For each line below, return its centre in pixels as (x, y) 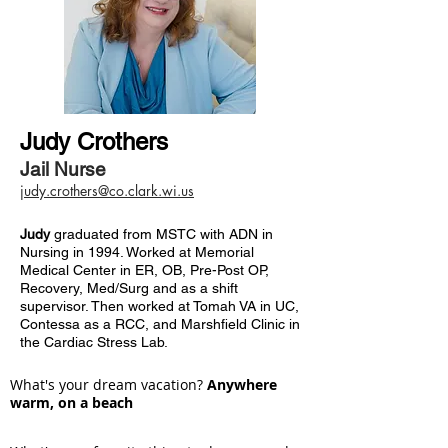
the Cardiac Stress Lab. (94, 342)
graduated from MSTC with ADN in (163, 234)
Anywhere (242, 384)
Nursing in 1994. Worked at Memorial (137, 252)
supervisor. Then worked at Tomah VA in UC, (159, 306)
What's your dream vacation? (108, 384)
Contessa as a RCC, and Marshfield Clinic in (160, 324)
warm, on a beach (71, 402)
